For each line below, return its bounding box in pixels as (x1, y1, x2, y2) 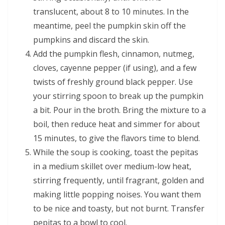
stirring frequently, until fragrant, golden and (33, 174, 204, 186)
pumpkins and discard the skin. (33, 34, 149, 45)
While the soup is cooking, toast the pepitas (33, 146, 198, 158)
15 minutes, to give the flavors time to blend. (33, 132, 200, 144)
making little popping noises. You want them (33, 188, 201, 200)
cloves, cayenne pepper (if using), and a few (33, 62, 196, 73)
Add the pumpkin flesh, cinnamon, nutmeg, (33, 48, 194, 59)
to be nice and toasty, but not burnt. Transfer (33, 202, 204, 214)
